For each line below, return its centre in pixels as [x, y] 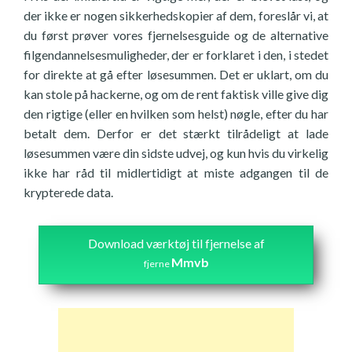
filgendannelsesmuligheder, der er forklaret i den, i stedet [176, 55]
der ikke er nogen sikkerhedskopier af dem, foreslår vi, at [176, 15]
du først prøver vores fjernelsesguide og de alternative [176, 35]
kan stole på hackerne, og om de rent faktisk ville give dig [176, 94]
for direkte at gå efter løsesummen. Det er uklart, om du [176, 74]
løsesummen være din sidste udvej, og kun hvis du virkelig [176, 153]
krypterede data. [68, 192]
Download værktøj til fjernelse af [176, 243]
